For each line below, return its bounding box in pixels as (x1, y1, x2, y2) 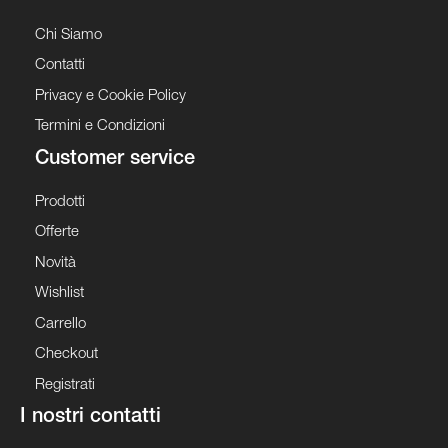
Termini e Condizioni (35, 119, 165, 135)
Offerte (35, 225, 79, 241)
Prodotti (35, 194, 85, 210)
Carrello (35, 316, 86, 332)
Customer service (35, 149, 195, 170)
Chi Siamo (35, 27, 102, 43)
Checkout (35, 347, 98, 363)
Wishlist (35, 286, 84, 302)
